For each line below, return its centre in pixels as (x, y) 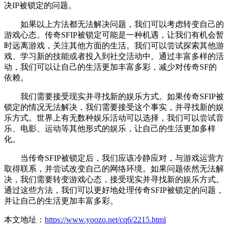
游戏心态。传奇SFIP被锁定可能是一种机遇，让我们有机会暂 (114, 35)
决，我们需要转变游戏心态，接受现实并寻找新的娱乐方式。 (114, 180)
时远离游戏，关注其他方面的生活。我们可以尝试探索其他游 (114, 46)
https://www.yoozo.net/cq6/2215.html (105, 220)
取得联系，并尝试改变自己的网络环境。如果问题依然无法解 (114, 169)
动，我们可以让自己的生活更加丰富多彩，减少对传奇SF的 (110, 67)
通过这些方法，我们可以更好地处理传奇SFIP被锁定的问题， (114, 190)
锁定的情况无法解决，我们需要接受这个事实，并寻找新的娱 (114, 107)
